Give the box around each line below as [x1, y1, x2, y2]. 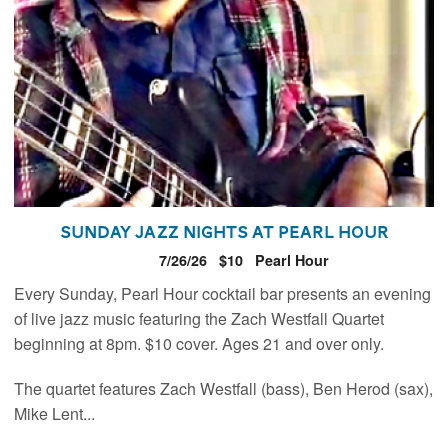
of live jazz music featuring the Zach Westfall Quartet [14, 306, 385, 330]
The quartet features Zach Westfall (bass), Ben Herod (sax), [14, 376, 434, 400]
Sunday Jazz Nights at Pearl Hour [59, 217, 389, 246]
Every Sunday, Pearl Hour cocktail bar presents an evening [14, 281, 432, 305]
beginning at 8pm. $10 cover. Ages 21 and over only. [14, 331, 385, 355]
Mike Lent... [14, 401, 96, 425]
